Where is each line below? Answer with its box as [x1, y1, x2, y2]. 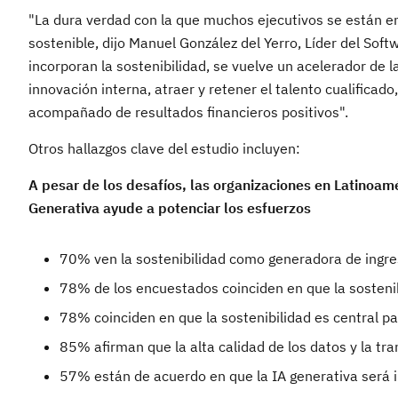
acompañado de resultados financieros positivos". [28, 103, 348, 121]
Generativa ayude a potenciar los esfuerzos [28, 199, 311, 217]
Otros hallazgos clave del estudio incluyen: [28, 139, 300, 157]
